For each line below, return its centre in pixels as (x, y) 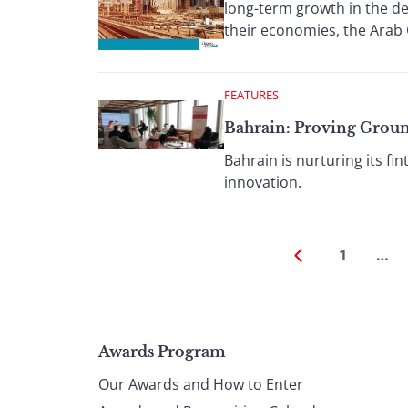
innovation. (263, 182)
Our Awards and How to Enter (201, 384)
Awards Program (162, 351)
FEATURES (251, 94)
